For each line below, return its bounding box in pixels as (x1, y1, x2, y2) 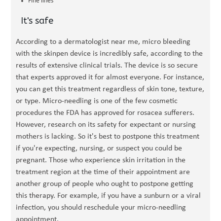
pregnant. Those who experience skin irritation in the (16, 156, 186, 164)
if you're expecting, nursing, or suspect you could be (16, 145, 183, 152)
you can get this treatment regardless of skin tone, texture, (16, 85, 205, 93)
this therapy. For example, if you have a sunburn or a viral (16, 192, 201, 200)
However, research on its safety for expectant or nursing (16, 121, 196, 129)
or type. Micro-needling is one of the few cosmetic (16, 97, 178, 105)
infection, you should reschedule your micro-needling (16, 204, 186, 212)
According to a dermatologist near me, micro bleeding (16, 38, 191, 46)
